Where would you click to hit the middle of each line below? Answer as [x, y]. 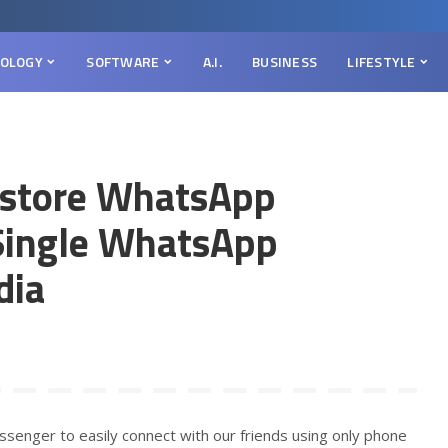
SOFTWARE [123, 61]
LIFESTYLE [381, 61]
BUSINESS [285, 61]
